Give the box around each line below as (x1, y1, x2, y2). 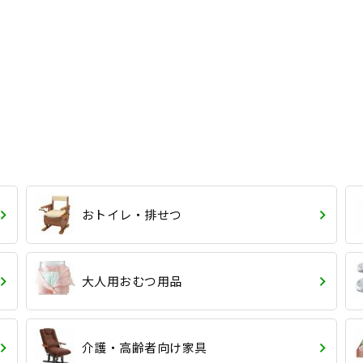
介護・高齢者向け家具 (81, 338, 207, 356)
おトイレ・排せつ (81, 205, 182, 223)
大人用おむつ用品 (81, 271, 182, 289)
